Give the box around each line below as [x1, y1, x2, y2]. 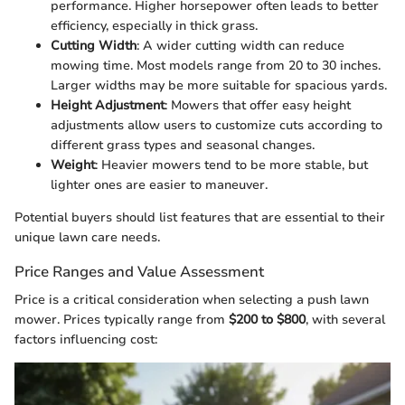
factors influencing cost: [14, 331, 157, 349]
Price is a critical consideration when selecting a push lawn [14, 291, 369, 309]
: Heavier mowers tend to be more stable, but [95, 156, 368, 174]
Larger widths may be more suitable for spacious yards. [51, 77, 387, 95]
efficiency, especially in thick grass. [51, 17, 258, 35]
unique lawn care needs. [14, 229, 160, 247]
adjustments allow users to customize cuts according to [51, 117, 382, 135]
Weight [51, 156, 95, 174]
